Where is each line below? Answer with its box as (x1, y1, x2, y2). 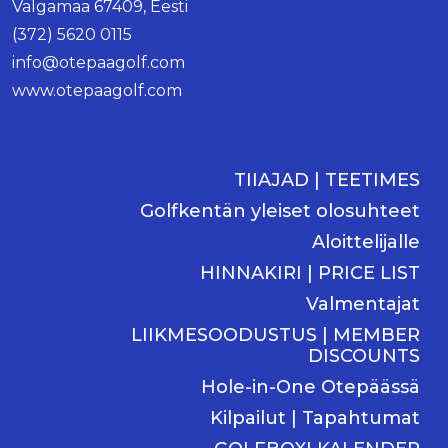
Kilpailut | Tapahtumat (210, 406, 420, 429)
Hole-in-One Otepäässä (201, 375, 420, 398)
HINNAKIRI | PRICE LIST (200, 261, 420, 284)
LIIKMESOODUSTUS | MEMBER (131, 323, 420, 346)
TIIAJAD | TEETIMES (234, 168, 420, 191)
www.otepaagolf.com (12, 80, 182, 100)
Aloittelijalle (312, 230, 420, 253)
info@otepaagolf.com (12, 52, 185, 72)
